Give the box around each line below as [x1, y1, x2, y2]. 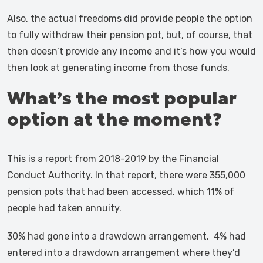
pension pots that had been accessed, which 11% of [7, 186, 234, 197]
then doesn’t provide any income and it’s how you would [7, 46, 256, 57]
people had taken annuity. [7, 203, 124, 214]
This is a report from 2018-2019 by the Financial [7, 153, 219, 164]
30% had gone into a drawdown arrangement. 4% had [7, 231, 246, 242]
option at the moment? [7, 109, 222, 130]
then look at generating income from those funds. [7, 62, 230, 73]
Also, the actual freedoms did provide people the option [7, 13, 252, 24]
